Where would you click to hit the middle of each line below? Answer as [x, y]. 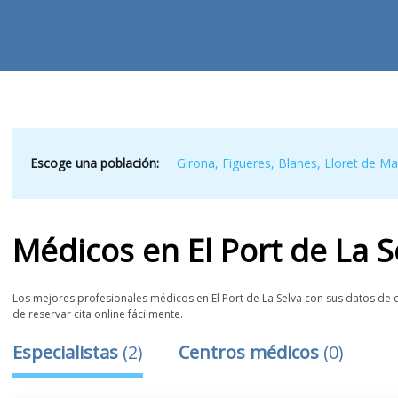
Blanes [298, 163]
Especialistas [68, 352]
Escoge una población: [95, 163]
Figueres [247, 163]
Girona [196, 163]
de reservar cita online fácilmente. [98, 314]
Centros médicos [251, 352]
